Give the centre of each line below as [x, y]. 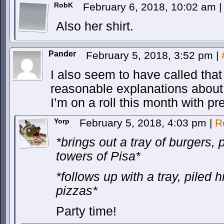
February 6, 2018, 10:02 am [151, 7]
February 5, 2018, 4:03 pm [144, 123]
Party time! [86, 211]
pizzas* [77, 191]
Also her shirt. [95, 26]
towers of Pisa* [98, 156]
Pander [62, 54]
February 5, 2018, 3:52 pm [151, 55]
